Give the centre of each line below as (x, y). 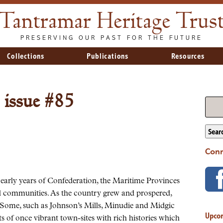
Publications (108, 57)
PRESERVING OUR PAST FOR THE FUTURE (111, 38)
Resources (188, 57)
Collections (26, 57)
